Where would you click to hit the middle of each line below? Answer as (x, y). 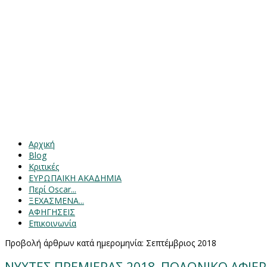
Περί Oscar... (52, 189)
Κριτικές (44, 167)
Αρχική (42, 144)
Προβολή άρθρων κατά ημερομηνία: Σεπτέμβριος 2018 (111, 243)
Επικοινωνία (52, 223)
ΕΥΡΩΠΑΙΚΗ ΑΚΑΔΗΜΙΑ (75, 178)
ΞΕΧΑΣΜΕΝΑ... (56, 201)
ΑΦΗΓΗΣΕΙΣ (52, 212)
